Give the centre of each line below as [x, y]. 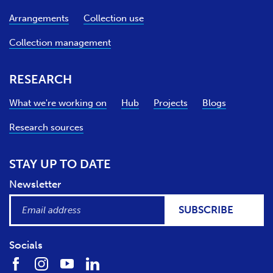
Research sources [46, 128]
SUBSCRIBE [206, 210]
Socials [26, 245]
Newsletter [35, 184]
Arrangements [39, 19]
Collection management [60, 43]
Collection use [114, 19]
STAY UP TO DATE [60, 164]
